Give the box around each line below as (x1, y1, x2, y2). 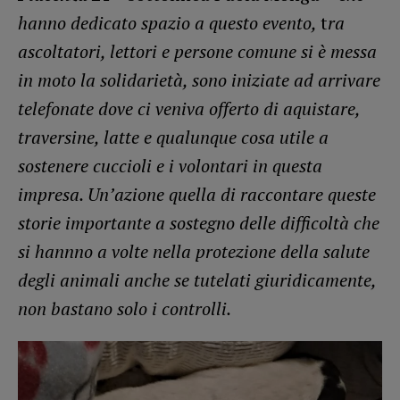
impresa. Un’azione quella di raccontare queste (18, 181, 376, 206)
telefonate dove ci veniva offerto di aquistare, (18, 96, 360, 121)
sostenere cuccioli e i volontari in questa (18, 153, 322, 178)
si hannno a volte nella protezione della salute (18, 238, 370, 263)
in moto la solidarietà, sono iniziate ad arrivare (18, 67, 380, 92)
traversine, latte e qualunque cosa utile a (18, 124, 329, 149)
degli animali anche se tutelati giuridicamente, (18, 267, 376, 292)
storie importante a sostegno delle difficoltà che (18, 210, 379, 235)
